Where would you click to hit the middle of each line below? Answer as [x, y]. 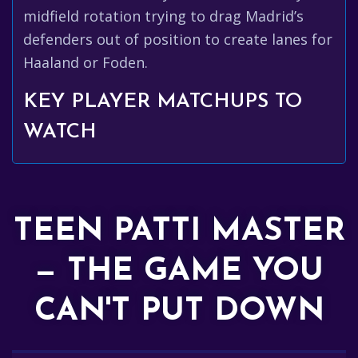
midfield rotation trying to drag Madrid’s [163, 16]
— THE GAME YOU [179, 272]
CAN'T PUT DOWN [179, 312]
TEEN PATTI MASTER [179, 232]
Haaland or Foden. [86, 62]
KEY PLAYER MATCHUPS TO [163, 102]
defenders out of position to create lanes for [178, 39]
